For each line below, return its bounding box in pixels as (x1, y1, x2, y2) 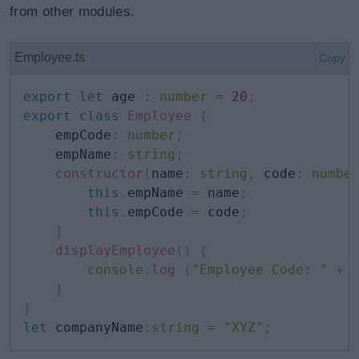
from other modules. (10, 4, 135, 19)
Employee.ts (14, 50, 85, 64)
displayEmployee (55, 243, 175, 258)
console (87, 262, 143, 277)
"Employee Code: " (192, 262, 328, 277)
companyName (47, 320, 143, 335)
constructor (55, 166, 143, 181)
